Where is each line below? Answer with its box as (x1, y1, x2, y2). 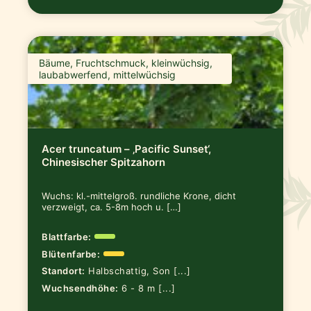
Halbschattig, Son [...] (88, 265, 191, 277)
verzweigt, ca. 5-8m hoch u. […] (42, 201, 182, 212)
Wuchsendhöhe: (42, 283, 119, 294)
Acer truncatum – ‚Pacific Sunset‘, (42, 142, 212, 155)
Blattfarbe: (42, 230, 92, 242)
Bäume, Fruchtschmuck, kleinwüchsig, (39, 56, 213, 69)
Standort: (42, 265, 85, 277)
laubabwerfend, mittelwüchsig (39, 68, 176, 81)
